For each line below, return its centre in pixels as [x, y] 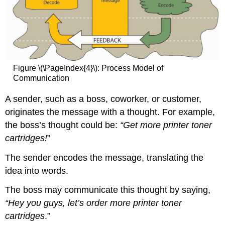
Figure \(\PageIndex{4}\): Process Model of [88, 68]
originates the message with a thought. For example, [110, 112]
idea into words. [37, 171]
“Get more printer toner [166, 125]
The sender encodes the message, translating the [104, 157]
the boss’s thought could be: [63, 125]
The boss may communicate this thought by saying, [108, 190]
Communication [41, 78]
